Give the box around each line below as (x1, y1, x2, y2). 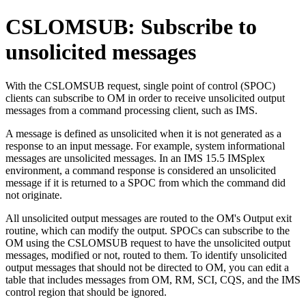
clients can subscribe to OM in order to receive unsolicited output (5, 92, 285, 104)
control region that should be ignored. (5, 286, 167, 298)
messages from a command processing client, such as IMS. (5, 104, 258, 116)
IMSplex (225, 152, 265, 164)
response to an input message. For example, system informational (5, 139, 285, 152)
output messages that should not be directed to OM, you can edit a (5, 261, 289, 273)
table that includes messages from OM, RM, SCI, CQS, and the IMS (5, 273, 301, 286)
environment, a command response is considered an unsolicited (5, 164, 276, 176)
